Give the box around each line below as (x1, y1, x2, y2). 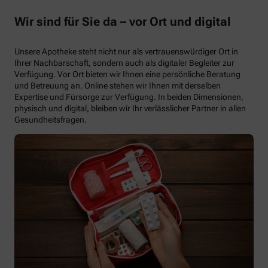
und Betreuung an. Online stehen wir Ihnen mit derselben (14, 81, 221, 91)
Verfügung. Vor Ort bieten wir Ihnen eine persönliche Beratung (14, 69, 240, 80)
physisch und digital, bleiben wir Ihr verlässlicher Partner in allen (14, 103, 246, 114)
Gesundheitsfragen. (14, 115, 87, 125)
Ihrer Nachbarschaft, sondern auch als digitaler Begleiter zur (14, 58, 234, 68)
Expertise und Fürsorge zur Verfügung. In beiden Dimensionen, (14, 92, 243, 102)
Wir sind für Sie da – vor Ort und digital (14, 14, 231, 29)
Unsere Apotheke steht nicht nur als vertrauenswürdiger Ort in (14, 47, 238, 57)
